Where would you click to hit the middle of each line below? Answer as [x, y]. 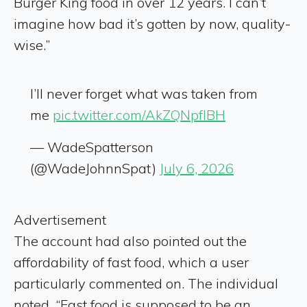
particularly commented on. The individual [146, 283]
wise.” [34, 45]
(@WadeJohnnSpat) [95, 168]
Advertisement [60, 219]
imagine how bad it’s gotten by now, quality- [152, 23]
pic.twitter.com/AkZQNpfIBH [139, 114]
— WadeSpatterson [92, 147]
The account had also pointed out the [130, 241]
